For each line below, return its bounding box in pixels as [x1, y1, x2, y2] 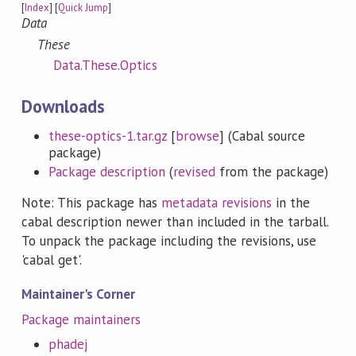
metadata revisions [161, 193, 272, 211]
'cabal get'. [21, 250, 83, 269]
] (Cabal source [219, 126, 305, 145]
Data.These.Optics [52, 56, 158, 74]
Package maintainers [21, 311, 141, 329]
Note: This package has [21, 193, 162, 211]
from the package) [215, 163, 329, 181]
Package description [48, 163, 166, 181]
